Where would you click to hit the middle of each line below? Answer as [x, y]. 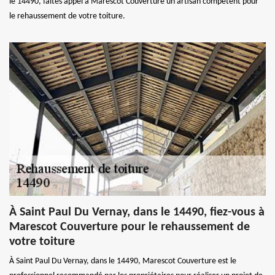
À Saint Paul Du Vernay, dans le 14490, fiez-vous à [137, 212]
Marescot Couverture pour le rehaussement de [130, 227]
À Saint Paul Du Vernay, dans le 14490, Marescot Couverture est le [123, 261]
